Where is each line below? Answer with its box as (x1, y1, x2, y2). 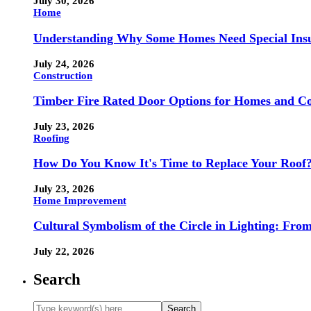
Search (33, 270, 81, 288)
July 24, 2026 (33, 58, 94, 69)
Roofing (33, 132, 69, 144)
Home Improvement (33, 194, 126, 206)
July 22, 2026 (33, 245, 94, 257)
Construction (33, 69, 92, 81)
